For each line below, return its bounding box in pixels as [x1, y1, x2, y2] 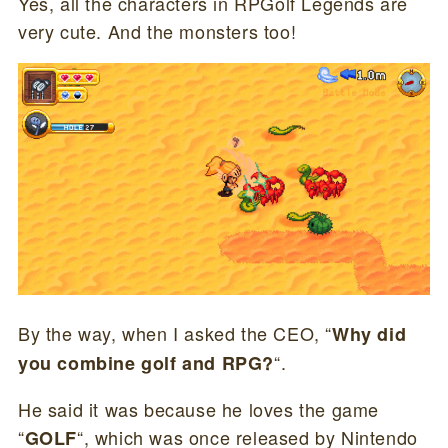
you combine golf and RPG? [17, 350, 274, 377]
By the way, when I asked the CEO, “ [17, 320, 332, 347]
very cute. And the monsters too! [17, 18, 297, 45]
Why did [331, 321, 407, 348]
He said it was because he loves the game [17, 396, 379, 423]
